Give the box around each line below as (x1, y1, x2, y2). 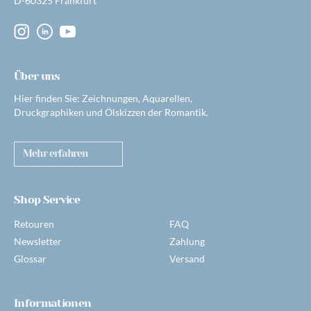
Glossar (14, 253, 47, 264)
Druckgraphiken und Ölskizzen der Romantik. (14, 106, 208, 118)
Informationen (14, 296, 92, 310)
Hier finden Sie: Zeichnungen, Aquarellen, (14, 92, 192, 104)
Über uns (14, 69, 60, 83)
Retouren (14, 218, 54, 230)
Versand (169, 253, 205, 264)
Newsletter (14, 235, 62, 247)
